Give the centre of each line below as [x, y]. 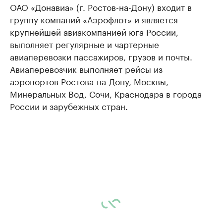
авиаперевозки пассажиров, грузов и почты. [101, 56]
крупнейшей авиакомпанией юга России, [94, 31]
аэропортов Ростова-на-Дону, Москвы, [89, 81]
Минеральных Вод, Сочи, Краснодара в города [106, 93]
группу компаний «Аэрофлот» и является [94, 19]
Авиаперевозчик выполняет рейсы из [86, 68]
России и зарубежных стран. [69, 106]
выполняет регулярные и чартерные [84, 44]
